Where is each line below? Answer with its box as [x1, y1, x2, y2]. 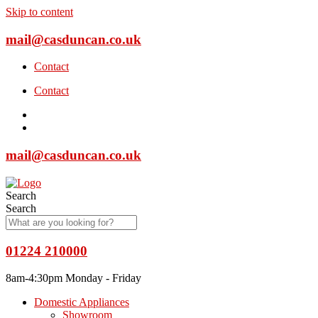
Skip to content [6, 6, 73, 18]
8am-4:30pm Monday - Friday [6, 272, 141, 285]
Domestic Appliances [34, 296, 129, 309]
